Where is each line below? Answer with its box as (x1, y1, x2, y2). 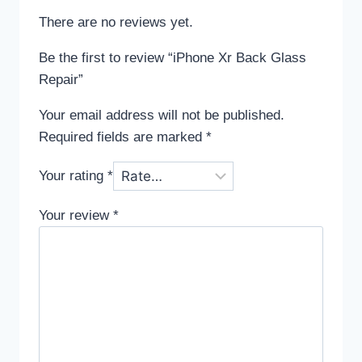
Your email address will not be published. (39, 107, 284, 124)
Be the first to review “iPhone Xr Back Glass (39, 50, 306, 66)
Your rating (39, 168, 107, 184)
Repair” (39, 72, 83, 88)
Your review (39, 207, 113, 223)
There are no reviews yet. (39, 15, 193, 31)
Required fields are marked (39, 129, 206, 145)
